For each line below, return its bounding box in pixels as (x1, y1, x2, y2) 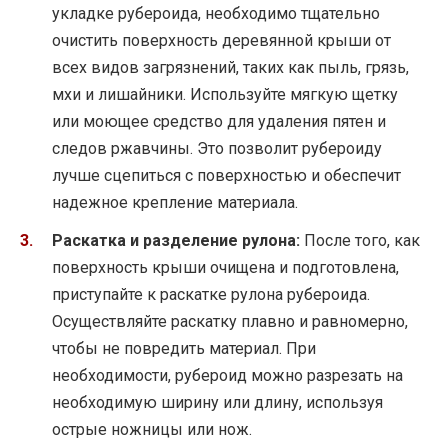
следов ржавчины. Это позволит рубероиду (52, 138, 382, 158)
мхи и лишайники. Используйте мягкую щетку (52, 84, 398, 104)
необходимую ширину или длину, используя (52, 392, 383, 412)
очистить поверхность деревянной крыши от (52, 30, 391, 50)
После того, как (300, 230, 420, 250)
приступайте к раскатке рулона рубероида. (52, 284, 370, 304)
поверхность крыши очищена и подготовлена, (52, 257, 399, 277)
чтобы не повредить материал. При (52, 338, 316, 358)
